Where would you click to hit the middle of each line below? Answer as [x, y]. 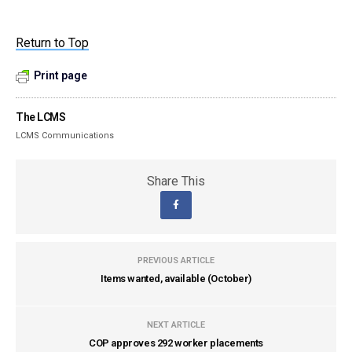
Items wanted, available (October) [176, 279]
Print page [60, 75]
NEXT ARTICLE [176, 325]
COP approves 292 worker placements [176, 343]
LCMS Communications [65, 136]
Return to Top [53, 43]
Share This [176, 181]
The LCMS [41, 117]
